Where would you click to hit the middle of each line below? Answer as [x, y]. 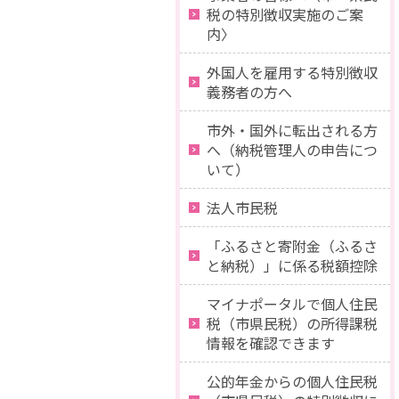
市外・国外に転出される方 [292, 130]
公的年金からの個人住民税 [292, 381]
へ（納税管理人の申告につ [292, 150]
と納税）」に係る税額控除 [292, 265]
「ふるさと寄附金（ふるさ [292, 246]
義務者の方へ [249, 92]
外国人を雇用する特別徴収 [292, 72]
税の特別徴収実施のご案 [285, 14]
